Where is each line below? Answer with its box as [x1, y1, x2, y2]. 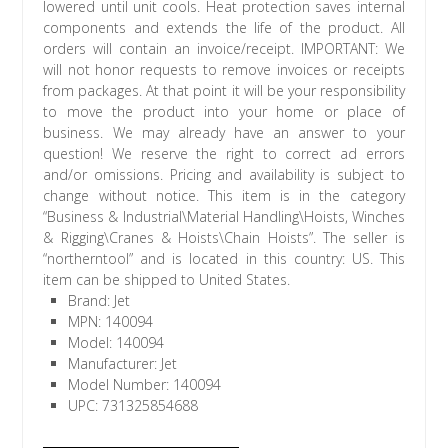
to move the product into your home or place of [43, 102, 405, 122]
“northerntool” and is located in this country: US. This [43, 249, 405, 269]
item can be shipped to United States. [43, 270, 291, 290]
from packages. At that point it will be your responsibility [43, 81, 405, 101]
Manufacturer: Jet [68, 354, 178, 374]
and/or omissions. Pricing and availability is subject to [43, 165, 405, 185]
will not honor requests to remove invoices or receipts [43, 60, 405, 80]
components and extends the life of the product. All [43, 18, 405, 38]
